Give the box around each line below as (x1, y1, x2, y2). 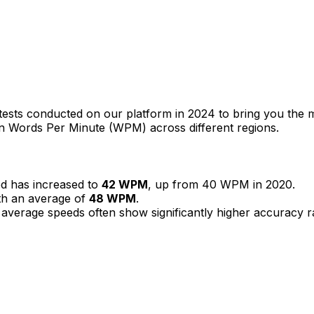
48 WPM (89, 191, 136, 205)
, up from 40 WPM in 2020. (148, 177, 295, 191)
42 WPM (102, 177, 148, 191)
